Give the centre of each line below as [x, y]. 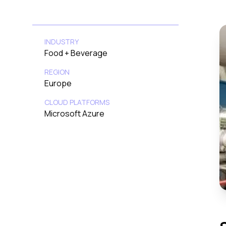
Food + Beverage [76, 53]
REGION [57, 72]
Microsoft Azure [74, 114]
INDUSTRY [62, 42]
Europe [58, 83]
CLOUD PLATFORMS [77, 102]
